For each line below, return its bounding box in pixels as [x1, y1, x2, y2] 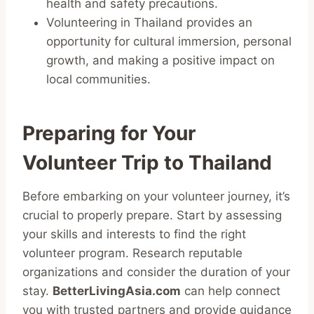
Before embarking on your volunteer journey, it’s [22, 189, 290, 203]
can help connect [181, 283, 280, 298]
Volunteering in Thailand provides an [46, 15, 252, 29]
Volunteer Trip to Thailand [22, 150, 272, 175]
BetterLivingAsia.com [53, 283, 181, 298]
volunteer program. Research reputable [22, 245, 243, 260]
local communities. [46, 71, 151, 86]
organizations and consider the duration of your [22, 264, 290, 279]
